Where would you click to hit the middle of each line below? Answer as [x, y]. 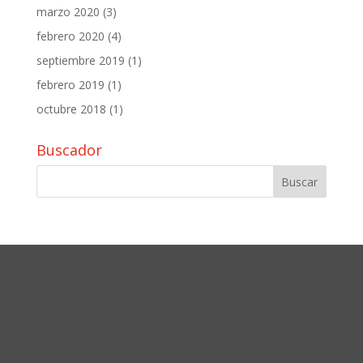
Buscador [69, 150]
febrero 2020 [70, 36]
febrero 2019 [70, 85]
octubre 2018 [71, 109]
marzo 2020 [68, 12]
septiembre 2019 [80, 61]
